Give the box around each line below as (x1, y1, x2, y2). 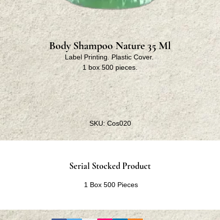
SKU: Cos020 (89, 119, 131, 127)
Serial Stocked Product (69, 161, 151, 171)
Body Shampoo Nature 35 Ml (49, 39, 171, 52)
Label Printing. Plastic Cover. (64, 53, 156, 61)
